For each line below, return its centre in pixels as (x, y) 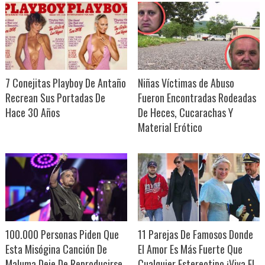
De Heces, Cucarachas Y (185, 113)
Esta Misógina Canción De (56, 249)
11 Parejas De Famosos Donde (195, 235)
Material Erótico (170, 127)
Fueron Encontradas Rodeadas (197, 98)
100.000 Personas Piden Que (62, 235)
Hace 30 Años (32, 113)
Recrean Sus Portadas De (55, 98)
